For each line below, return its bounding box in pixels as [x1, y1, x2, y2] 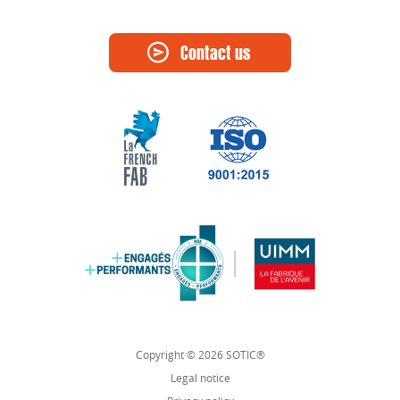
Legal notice [170, 370, 230, 385]
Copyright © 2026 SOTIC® [135, 346, 265, 362]
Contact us [180, 46, 251, 63]
